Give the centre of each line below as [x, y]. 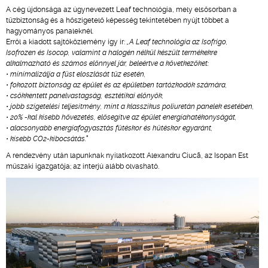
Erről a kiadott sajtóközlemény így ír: [66, 42]
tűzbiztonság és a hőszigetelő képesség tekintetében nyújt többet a [118, 20]
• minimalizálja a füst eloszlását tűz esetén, [76, 74]
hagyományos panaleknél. [50, 31]
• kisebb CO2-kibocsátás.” [47, 139]
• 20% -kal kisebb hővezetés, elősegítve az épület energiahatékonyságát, [121, 117]
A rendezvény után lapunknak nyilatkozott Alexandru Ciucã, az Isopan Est [127, 156]
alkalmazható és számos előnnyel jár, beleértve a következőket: [107, 63]
